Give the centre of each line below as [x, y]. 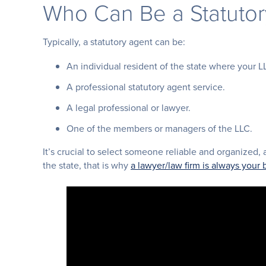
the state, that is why [87, 165]
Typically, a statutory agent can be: [114, 41]
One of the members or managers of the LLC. [159, 128]
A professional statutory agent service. [146, 86]
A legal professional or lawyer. [129, 107]
